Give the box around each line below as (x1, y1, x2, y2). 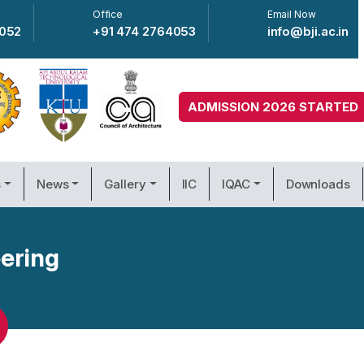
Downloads (285, 175, 350, 192)
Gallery (104, 175, 146, 192)
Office (92, 8, 123, 20)
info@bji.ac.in (266, 24, 349, 39)
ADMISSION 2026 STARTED (188, 99, 358, 115)
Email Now (266, 8, 316, 20)
